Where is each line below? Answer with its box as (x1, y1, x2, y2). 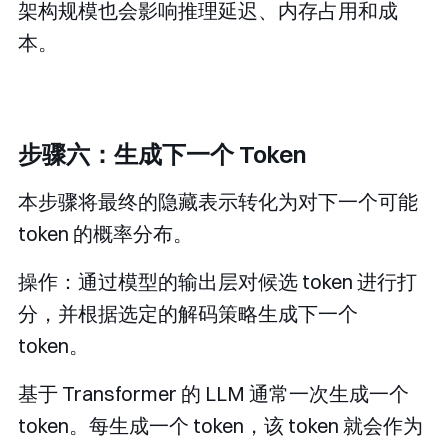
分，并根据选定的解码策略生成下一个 (18, 301, 358, 327)
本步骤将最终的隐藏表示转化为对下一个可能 (18, 189, 418, 215)
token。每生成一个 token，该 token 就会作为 (18, 413, 423, 439)
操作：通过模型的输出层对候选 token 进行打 (18, 269, 417, 295)
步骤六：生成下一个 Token (18, 139, 307, 170)
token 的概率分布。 (18, 221, 193, 247)
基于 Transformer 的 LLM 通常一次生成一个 (18, 381, 409, 407)
